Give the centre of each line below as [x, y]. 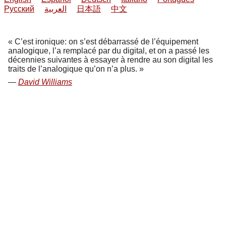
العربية [55, 9]
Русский [19, 9]
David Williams [45, 82]
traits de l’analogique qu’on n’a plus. [73, 69]
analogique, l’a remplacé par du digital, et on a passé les [109, 51]
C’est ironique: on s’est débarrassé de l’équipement [106, 42]
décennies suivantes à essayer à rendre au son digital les [110, 60]
